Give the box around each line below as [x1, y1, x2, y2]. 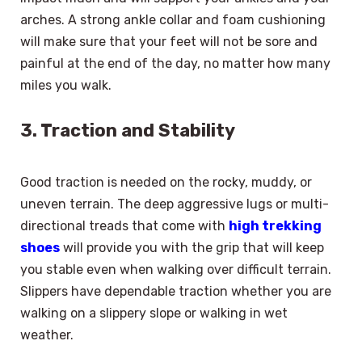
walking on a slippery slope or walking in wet [20, 305, 288, 322]
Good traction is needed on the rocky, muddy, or [20, 175, 312, 191]
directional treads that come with [20, 218, 229, 234]
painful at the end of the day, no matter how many [20, 55, 330, 71]
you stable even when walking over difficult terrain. [20, 262, 331, 278]
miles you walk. [20, 77, 112, 93]
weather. [20, 327, 74, 343]
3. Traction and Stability [20, 119, 235, 141]
